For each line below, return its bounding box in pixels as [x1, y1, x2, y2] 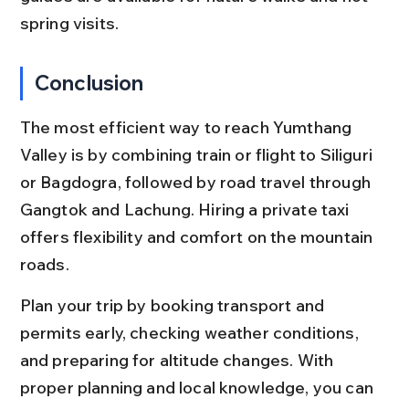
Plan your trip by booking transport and [19, 294, 329, 316]
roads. [19, 253, 69, 275]
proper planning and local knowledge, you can [19, 376, 378, 398]
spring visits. [19, 12, 120, 34]
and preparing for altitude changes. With [19, 349, 338, 371]
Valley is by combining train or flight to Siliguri [19, 143, 376, 165]
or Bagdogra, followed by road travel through [19, 171, 375, 193]
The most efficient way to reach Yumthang [19, 116, 356, 138]
